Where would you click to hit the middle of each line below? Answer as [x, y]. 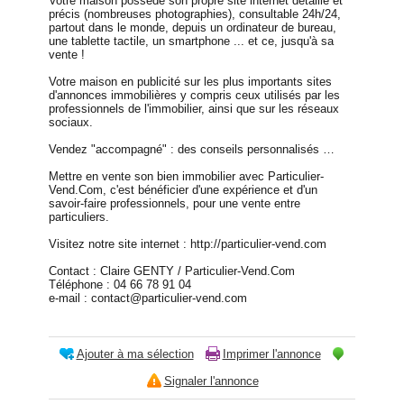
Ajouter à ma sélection [135, 354]
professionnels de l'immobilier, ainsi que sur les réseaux [194, 109]
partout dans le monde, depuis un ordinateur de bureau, [193, 28]
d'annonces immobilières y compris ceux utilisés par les [194, 96]
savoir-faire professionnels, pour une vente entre [174, 204]
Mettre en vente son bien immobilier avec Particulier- [186, 177]
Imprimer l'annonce [271, 354]
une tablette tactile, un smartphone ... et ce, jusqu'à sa [191, 41]
